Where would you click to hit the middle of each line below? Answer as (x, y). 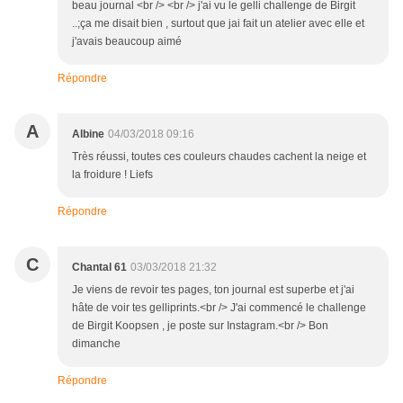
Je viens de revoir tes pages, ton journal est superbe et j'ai (213, 290)
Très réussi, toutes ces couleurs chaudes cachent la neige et (219, 157)
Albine (88, 134)
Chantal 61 (99, 268)
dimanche (96, 344)
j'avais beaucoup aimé (127, 42)
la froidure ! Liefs (112, 175)
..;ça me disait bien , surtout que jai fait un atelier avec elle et (218, 24)
